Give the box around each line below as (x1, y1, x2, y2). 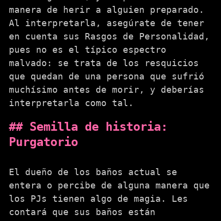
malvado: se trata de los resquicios (9, 57, 199, 68)
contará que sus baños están (9, 207, 155, 217)
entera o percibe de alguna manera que (9, 180, 210, 190)
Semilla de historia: (30, 119, 168, 134)
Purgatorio (9, 135, 78, 149)
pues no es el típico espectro (9, 44, 166, 55)
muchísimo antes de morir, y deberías (9, 84, 204, 95)
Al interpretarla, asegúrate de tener (9, 17, 204, 28)
